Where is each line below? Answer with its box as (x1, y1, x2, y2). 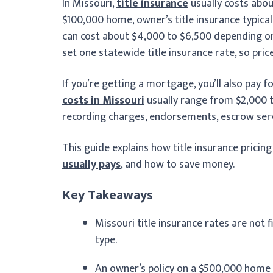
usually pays (62, 155, 121, 174)
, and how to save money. (121, 155, 235, 174)
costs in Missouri (62, 91, 144, 110)
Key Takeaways (62, 183, 153, 207)
